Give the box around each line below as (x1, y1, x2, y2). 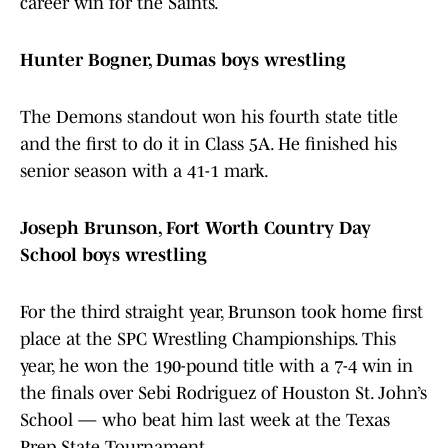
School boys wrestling (20, 245, 212, 266)
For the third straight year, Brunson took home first (20, 302, 423, 323)
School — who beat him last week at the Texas (20, 410, 390, 431)
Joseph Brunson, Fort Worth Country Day (20, 218, 371, 239)
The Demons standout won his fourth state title (20, 107, 398, 128)
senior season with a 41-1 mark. (20, 161, 269, 182)
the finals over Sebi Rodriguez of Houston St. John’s (20, 383, 427, 404)
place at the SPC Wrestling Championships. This (20, 329, 396, 350)
